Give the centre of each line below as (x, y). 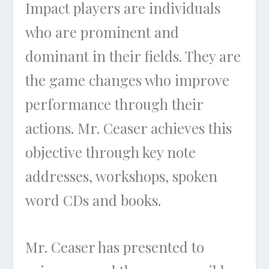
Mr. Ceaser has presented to (115, 247)
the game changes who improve (128, 80)
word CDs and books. (93, 200)
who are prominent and (102, 32)
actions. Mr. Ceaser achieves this (129, 128)
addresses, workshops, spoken (122, 176)
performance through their (114, 104)
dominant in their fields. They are (133, 56)
